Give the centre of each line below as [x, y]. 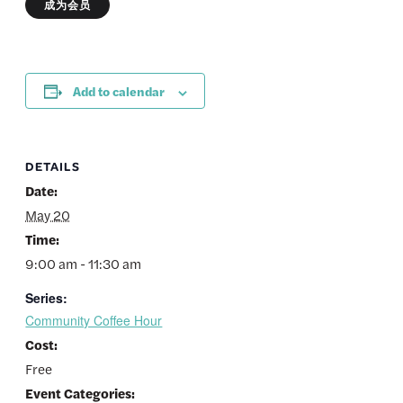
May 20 [48, 215]
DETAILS [53, 166]
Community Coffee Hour [94, 321]
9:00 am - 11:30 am [84, 264]
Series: [47, 298]
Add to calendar [118, 91]
